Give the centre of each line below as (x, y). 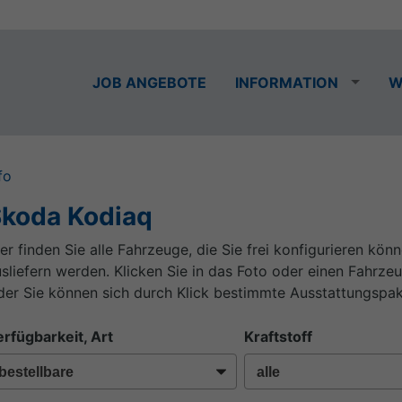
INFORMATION (287, 82)
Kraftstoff (278, 337)
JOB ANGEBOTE (149, 82)
